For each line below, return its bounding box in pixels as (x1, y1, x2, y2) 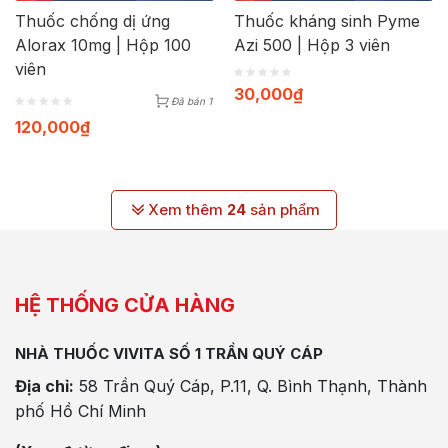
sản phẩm (246, 200, 320, 219)
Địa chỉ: (15, 376, 74, 396)
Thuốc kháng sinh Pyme (234, 11, 420, 31)
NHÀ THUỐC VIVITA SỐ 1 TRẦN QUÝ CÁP (15, 344, 323, 363)
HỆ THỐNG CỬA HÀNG (15, 293, 235, 317)
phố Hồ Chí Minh (15, 401, 146, 421)
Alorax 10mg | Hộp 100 (15, 35, 191, 55)
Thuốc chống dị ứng (15, 11, 170, 31)
